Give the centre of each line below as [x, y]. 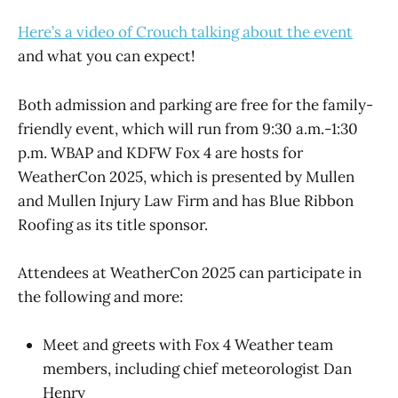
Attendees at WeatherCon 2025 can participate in [190, 272]
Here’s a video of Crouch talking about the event [185, 32]
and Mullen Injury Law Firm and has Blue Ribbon [186, 200]
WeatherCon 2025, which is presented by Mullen [186, 176]
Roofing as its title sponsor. [113, 224]
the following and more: [100, 296]
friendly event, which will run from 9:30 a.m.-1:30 [188, 128]
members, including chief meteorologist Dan [197, 369]
